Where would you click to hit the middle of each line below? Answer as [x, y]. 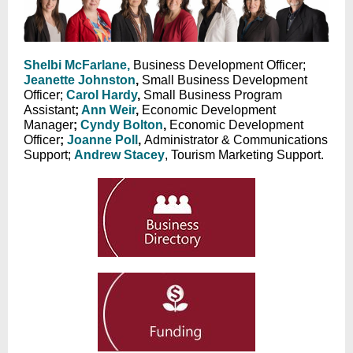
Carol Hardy [102, 95]
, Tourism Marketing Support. [244, 155]
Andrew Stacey [119, 155]
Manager [48, 125]
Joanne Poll [102, 140]
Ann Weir [108, 110]
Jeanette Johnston [80, 80]
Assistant [49, 110]
